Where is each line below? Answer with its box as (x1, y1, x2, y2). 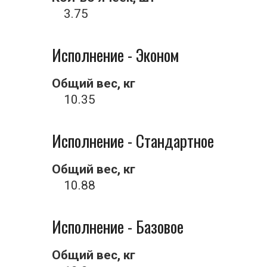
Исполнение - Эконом (52, 43, 179, 67)
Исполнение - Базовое (52, 215, 184, 238)
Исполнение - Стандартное (52, 129, 214, 153)
